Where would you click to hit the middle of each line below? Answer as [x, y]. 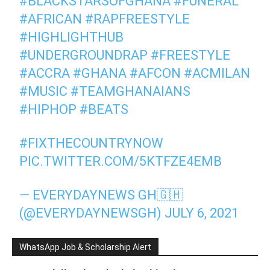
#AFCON [155, 73]
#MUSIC [44, 91]
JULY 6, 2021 [202, 213]
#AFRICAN [51, 19]
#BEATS [104, 109]
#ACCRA [45, 73]
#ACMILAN [217, 73]
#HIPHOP [48, 109]
